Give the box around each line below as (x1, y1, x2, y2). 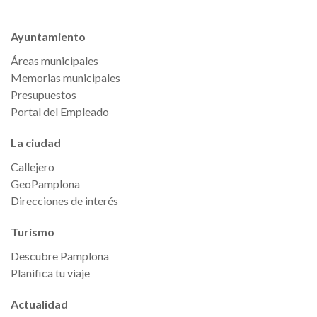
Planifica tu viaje (11, 266, 90, 279)
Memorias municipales (11, 71, 120, 84)
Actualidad (11, 297, 68, 311)
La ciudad (11, 136, 61, 149)
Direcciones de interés (11, 194, 118, 207)
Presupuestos (11, 88, 76, 101)
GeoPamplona (11, 177, 80, 190)
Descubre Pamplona (11, 249, 109, 263)
